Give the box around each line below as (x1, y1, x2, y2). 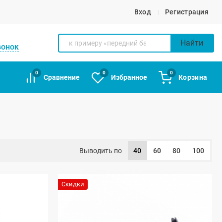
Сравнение (44, 73, 80, 81)
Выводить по (79, 147, 122, 155)
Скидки (61, 180, 84, 188)
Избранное (111, 73, 148, 81)
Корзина (178, 73, 208, 81)
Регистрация (165, 8, 209, 16)
